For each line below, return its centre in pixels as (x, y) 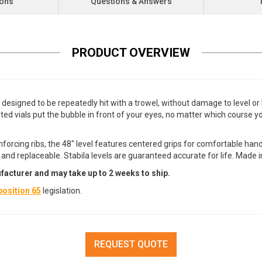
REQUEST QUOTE (131, 244)
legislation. (61, 191)
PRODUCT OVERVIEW (131, 53)
